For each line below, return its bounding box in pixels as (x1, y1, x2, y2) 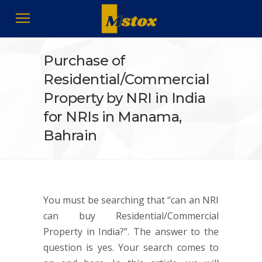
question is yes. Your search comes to (43, 241, 219, 254)
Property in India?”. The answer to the (43, 225, 219, 238)
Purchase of (43, 52, 125, 69)
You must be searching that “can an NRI (43, 194, 219, 206)
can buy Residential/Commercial (43, 209, 219, 222)
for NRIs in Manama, (43, 108, 182, 125)
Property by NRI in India (43, 89, 206, 106)
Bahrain (43, 127, 97, 144)
